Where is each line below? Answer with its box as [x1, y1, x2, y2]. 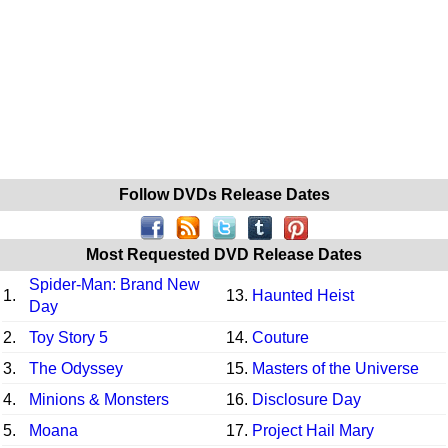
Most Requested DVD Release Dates [86, 245, 362, 263]
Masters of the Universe [252, 359, 419, 377]
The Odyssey [29, 359, 123, 377]
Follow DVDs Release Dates [118, 185, 330, 203]
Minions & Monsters [29, 390, 169, 408]
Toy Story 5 [29, 328, 108, 346]
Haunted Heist [252, 286, 354, 304]
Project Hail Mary [252, 421, 374, 439]
